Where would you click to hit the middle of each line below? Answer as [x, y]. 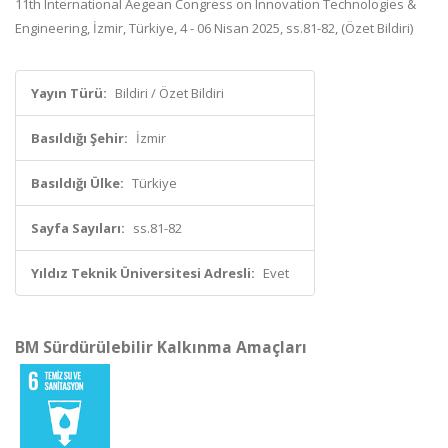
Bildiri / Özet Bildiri [169, 93]
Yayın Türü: [69, 93]
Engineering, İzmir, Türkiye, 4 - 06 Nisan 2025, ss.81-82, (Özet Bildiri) [214, 28]
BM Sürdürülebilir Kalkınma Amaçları [161, 347]
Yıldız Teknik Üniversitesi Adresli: [143, 273]
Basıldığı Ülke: [77, 183]
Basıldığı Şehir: [79, 138]
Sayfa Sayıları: [78, 228]
